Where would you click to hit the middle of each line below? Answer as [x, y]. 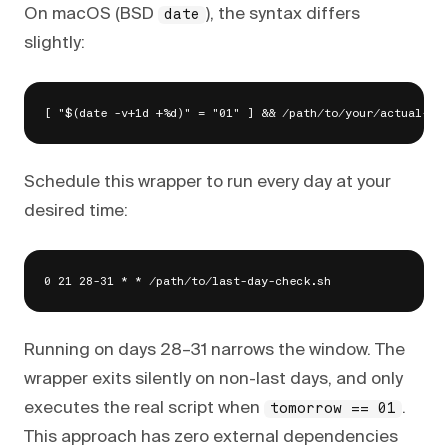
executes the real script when [144, 408]
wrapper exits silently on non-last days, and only [213, 379]
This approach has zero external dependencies [211, 437]
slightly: [54, 43]
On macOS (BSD [91, 14]
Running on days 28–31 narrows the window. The [214, 350]
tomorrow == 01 [333, 408]
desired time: [76, 211]
